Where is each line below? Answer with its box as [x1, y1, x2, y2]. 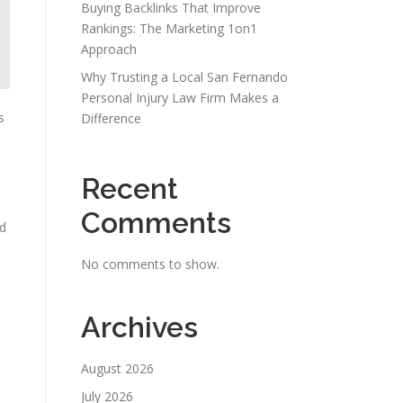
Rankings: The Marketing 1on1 [81, 20, 257, 37]
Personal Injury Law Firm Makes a [81, 89, 279, 106]
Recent [81, 172, 178, 205]
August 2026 [81, 360, 154, 377]
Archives [81, 310, 198, 344]
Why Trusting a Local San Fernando [81, 68, 288, 85]
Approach [81, 40, 137, 58]
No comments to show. [81, 255, 219, 273]
